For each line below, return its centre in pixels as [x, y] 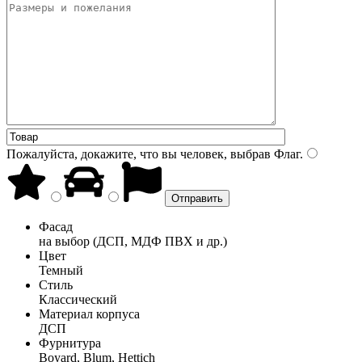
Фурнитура [70, 343]
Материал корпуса [89, 314]
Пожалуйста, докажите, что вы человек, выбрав [139, 154]
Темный [61, 270]
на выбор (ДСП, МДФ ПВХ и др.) [133, 241]
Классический [78, 299]
